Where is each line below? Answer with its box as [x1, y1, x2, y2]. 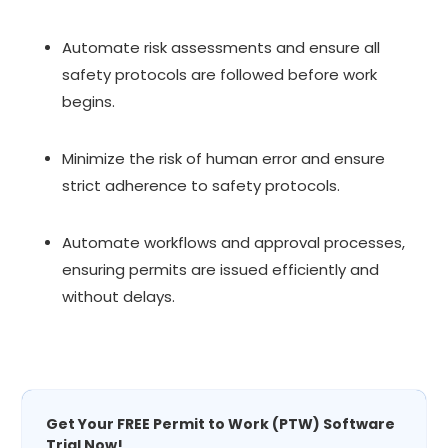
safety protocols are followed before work [62, 63, 378, 85]
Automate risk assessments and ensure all [62, 36, 381, 58]
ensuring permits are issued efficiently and [62, 258, 380, 280]
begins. [62, 90, 116, 112]
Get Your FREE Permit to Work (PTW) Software [46, 413, 396, 434]
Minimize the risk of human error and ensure [62, 147, 386, 169]
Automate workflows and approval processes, [62, 231, 406, 253]
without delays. [62, 285, 176, 307]
